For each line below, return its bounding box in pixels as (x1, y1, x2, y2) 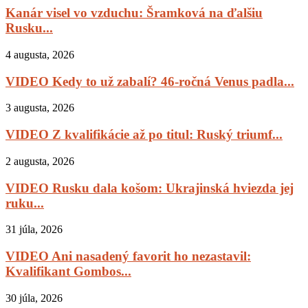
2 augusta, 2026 (5, 155, 74, 167)
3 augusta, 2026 (5, 102, 74, 114)
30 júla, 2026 (5, 291, 63, 304)
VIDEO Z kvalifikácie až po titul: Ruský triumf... (5, 127, 283, 142)
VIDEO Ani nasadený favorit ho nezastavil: (5, 248, 251, 263)
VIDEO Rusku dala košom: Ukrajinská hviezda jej (5, 180, 294, 195)
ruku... (5, 195, 44, 210)
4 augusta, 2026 (5, 48, 74, 60)
